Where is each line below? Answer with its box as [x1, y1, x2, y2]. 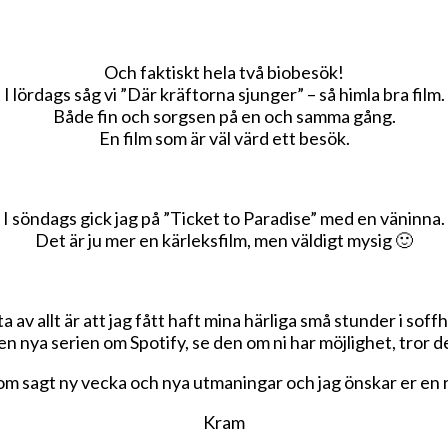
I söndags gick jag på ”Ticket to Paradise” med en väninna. [3, 206, 445, 229]
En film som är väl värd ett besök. [98, 126, 350, 149]
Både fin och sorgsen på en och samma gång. [52, 104, 396, 127]
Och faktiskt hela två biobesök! [104, 60, 344, 83]
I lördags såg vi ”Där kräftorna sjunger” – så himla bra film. [3, 82, 445, 105]
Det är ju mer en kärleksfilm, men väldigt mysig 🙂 [35, 228, 413, 251]
